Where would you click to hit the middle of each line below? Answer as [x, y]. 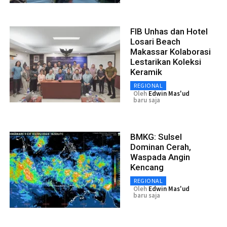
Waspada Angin [160, 157]
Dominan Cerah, [161, 147]
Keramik [146, 72]
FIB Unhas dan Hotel [169, 31]
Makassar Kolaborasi [171, 51]
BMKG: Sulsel [156, 137]
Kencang [147, 167]
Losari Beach [155, 41]
